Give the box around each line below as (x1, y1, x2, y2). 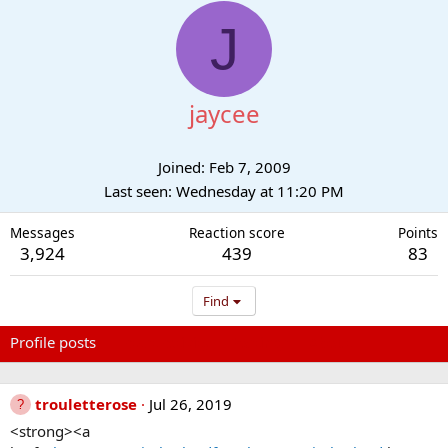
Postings (230, 332, 289, 352)
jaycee (188, 97, 260, 130)
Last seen (104, 181, 168, 201)
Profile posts (10, 332, 96, 352)
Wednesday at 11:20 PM (176, 181, 344, 201)
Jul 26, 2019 (149, 394, 232, 414)
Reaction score (188, 223, 285, 242)
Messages (10, 223, 75, 242)
